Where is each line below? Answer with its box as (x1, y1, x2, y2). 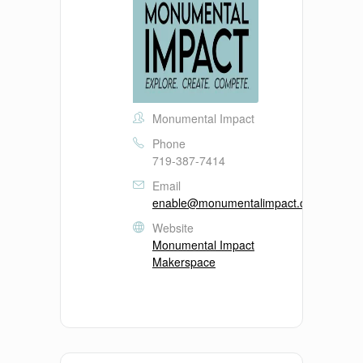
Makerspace (152, 254, 216, 270)
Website (152, 220, 194, 236)
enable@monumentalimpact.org (152, 194, 317, 211)
